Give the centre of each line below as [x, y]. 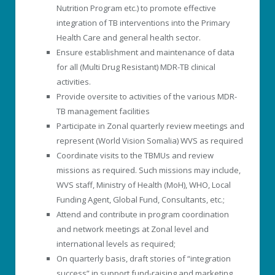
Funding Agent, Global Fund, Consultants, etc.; [141, 199]
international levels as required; [116, 243]
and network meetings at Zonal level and [133, 229]
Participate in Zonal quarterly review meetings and [150, 126]
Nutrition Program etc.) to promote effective [136, 8]
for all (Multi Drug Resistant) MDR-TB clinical [136, 67]
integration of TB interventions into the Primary [143, 22]
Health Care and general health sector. [129, 37]
